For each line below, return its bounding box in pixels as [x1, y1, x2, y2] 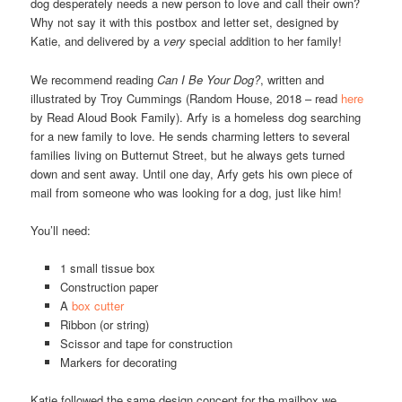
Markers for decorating [59, 353, 177, 371]
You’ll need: [31, 221, 92, 239]
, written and [260, 70, 325, 88]
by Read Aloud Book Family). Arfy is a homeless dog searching [31, 108, 362, 126]
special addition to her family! [186, 32, 343, 50]
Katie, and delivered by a [31, 32, 164, 50]
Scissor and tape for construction [59, 334, 232, 352]
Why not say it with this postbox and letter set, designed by [31, 13, 340, 31]
